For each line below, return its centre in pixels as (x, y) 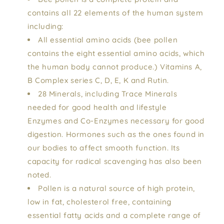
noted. (39, 175)
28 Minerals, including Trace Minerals (108, 94)
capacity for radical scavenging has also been (115, 161)
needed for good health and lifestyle (97, 107)
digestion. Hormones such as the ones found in (116, 134)
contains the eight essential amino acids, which (116, 53)
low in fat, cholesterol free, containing (100, 202)
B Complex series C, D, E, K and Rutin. (98, 80)
